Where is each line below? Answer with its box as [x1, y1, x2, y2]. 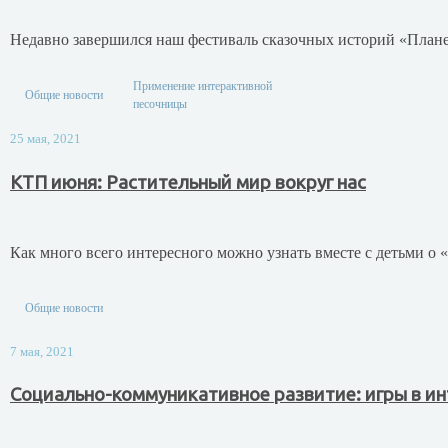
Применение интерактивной [133, 78, 272, 93]
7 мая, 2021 [10, 344, 74, 359]
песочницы [133, 96, 187, 111]
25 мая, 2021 [10, 131, 81, 146]
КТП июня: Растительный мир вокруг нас [10, 171, 366, 193]
